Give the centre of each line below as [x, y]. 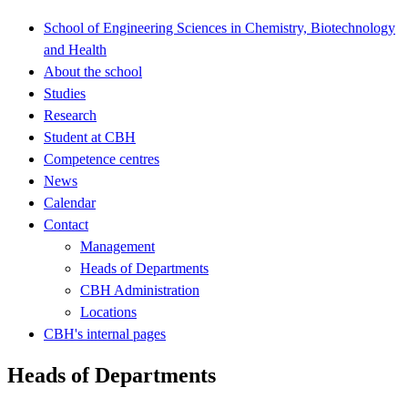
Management [117, 246]
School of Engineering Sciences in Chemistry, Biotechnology [219, 27]
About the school [93, 71]
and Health [75, 49]
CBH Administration [140, 290]
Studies [65, 93]
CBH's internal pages [105, 333]
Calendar [70, 202]
